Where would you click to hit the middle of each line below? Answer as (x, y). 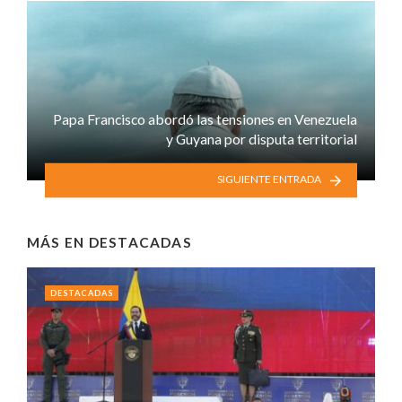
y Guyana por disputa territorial (262, 138)
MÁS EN (58, 242)
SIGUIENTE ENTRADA (269, 179)
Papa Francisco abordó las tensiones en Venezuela (205, 118)
